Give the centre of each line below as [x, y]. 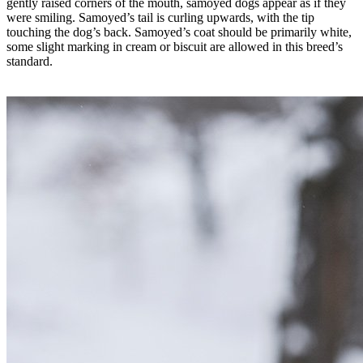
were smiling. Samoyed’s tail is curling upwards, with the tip [160, 17]
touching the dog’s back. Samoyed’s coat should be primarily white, [179, 32]
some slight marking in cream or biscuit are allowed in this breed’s [175, 46]
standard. [30, 61]
